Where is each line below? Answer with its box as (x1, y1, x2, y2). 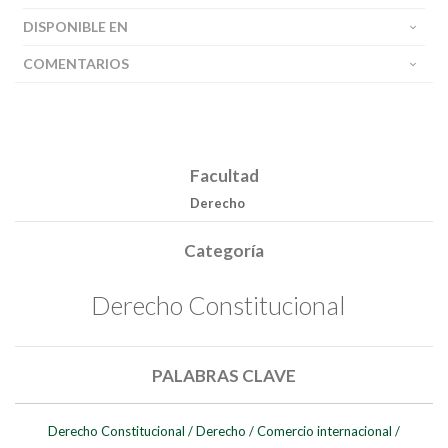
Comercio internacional (257, 422, 392, 439)
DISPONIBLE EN (23, 18, 128, 35)
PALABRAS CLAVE (152, 364, 296, 386)
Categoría (184, 240, 264, 261)
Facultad (189, 165, 259, 186)
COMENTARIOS (23, 55, 129, 72)
